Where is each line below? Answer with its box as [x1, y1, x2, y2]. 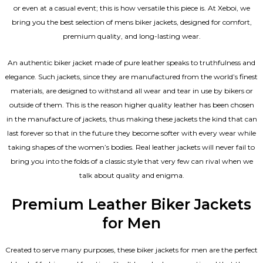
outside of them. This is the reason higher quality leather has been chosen [9, 100, 254, 110]
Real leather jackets [136, 143, 200, 152]
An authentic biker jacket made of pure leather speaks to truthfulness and [8, 58, 255, 68]
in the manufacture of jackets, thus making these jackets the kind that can [6, 114, 257, 124]
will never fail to [200, 143, 255, 152]
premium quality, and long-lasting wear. [62, 32, 201, 41]
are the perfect [207, 245, 258, 254]
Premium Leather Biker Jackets [12, 195, 251, 214]
